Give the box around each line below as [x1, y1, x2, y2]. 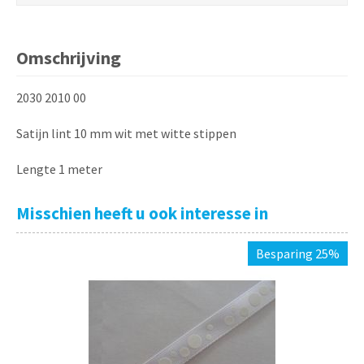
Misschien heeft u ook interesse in [16, 202, 268, 225]
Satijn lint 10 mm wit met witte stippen [16, 125, 236, 142]
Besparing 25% [256, 245, 340, 262]
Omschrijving [16, 46, 121, 70]
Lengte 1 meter [16, 161, 102, 178]
